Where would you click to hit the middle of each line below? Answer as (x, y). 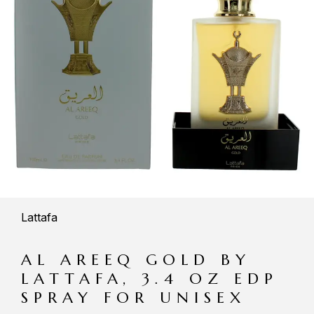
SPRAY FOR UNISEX (134, 298)
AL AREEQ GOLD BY (136, 260)
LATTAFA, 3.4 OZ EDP (150, 279)
